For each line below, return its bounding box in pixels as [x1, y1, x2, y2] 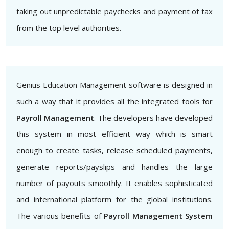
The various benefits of [16, 210, 104, 221]
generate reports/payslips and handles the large [16, 161, 213, 172]
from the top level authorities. [16, 22, 121, 33]
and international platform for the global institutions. [16, 194, 213, 204]
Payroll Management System [104, 210, 213, 221]
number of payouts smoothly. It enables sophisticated [16, 177, 213, 188]
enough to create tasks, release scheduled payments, [16, 145, 213, 155]
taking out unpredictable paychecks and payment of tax [16, 6, 213, 16]
